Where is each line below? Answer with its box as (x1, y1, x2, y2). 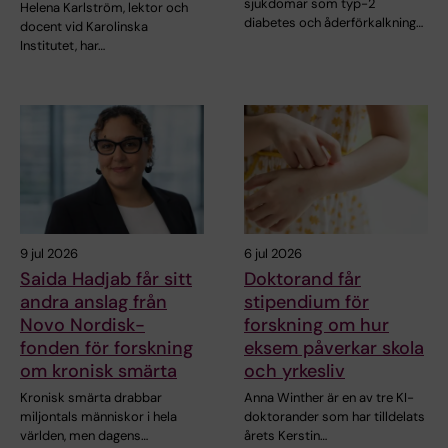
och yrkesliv (244, 359, 345, 384)
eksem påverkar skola (244, 336, 424, 361)
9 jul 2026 (20, 245, 78, 263)
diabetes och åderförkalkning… (244, 14, 423, 32)
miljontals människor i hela (20, 408, 177, 426)
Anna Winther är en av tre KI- (244, 389, 414, 407)
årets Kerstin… (244, 427, 327, 445)
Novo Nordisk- (20, 313, 145, 338)
